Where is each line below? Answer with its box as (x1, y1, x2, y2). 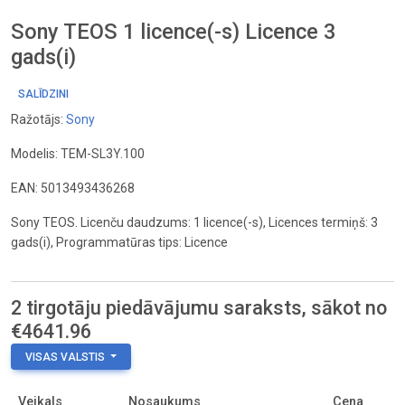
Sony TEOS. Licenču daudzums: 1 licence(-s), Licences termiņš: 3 (11, 215, 378, 230)
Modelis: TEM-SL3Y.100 (11, 146, 145, 161)
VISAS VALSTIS (25, 351, 105, 363)
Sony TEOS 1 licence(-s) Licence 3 (11, 19, 335, 44)
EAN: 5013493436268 (11, 181, 135, 195)
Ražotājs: (11, 112, 66, 127)
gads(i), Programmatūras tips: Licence (11, 235, 228, 250)
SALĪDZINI (18, 88, 69, 100)
